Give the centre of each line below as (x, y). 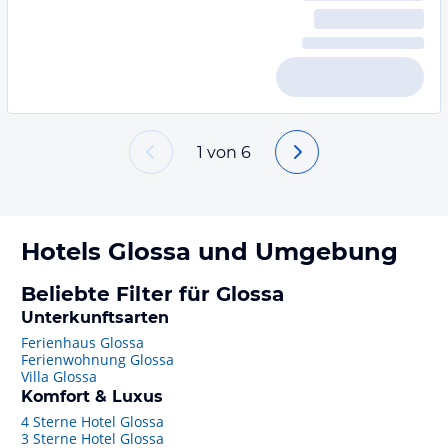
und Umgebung (294, 251)
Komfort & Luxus (92, 396)
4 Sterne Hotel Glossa (92, 421)
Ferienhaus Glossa (82, 342)
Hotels (64, 251)
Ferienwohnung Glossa (97, 359)
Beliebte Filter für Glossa (152, 294)
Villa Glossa (59, 376)
